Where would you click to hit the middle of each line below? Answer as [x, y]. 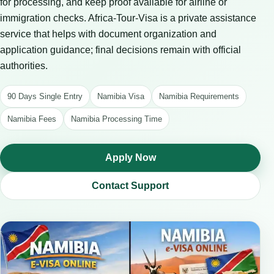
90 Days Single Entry [45, 96]
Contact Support [130, 186]
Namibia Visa [121, 96]
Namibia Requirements [199, 96]
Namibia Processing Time [117, 119]
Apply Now [130, 157]
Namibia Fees [32, 119]
